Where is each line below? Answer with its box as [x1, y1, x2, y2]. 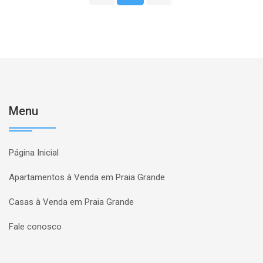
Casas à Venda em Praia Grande [9, 197, 134, 207]
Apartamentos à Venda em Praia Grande [9, 172, 165, 183]
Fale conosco [9, 221, 62, 232]
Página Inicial [9, 147, 59, 158]
